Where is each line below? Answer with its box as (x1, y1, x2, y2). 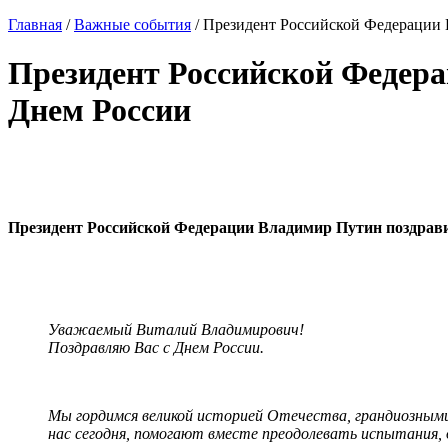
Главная (8, 16, 62, 33)
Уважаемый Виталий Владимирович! (48, 320, 304, 338)
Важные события (74, 16, 191, 33)
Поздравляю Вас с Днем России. (48, 338, 264, 356)
